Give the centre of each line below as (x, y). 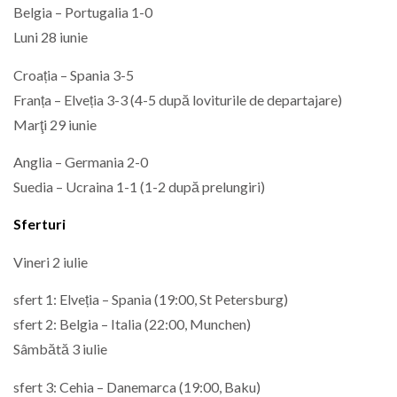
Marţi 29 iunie (55, 124)
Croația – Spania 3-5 (74, 74)
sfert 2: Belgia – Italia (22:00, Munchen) (132, 324)
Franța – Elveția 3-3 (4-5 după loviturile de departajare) (178, 99)
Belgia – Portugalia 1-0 (83, 12)
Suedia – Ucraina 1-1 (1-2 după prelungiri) (139, 187)
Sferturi (39, 224)
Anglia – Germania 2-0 (81, 162)
